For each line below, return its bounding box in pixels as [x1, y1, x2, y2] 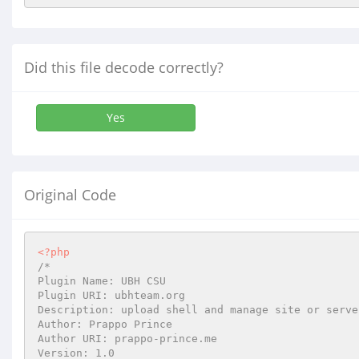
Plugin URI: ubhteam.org [38, 289, 185, 301]
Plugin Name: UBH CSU [38, 275, 166, 287]
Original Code [24, 185, 116, 204]
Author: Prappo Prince [38, 318, 172, 330]
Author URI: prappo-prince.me [38, 333, 217, 345]
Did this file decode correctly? [24, 58, 224, 77]
